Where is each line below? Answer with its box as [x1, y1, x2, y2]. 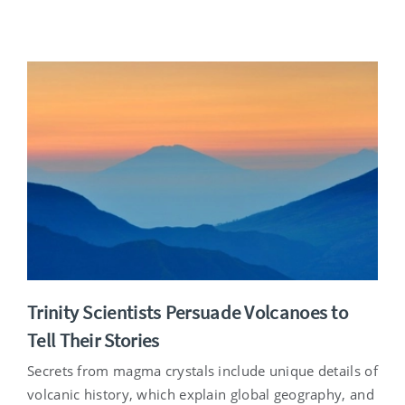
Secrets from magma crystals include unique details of [27, 362, 378, 381]
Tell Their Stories [27, 328, 160, 353]
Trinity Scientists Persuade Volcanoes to [27, 300, 348, 325]
